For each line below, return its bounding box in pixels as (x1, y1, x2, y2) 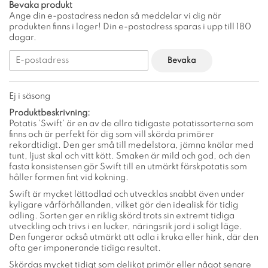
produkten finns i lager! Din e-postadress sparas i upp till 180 (9, 22, 251, 31)
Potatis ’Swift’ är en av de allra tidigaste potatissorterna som (9, 119, 254, 128)
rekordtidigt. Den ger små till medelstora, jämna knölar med (9, 141, 254, 150)
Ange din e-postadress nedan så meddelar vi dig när (9, 11, 221, 20)
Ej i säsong (9, 92, 50, 100)
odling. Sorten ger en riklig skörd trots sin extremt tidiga (9, 211, 234, 220)
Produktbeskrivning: (9, 108, 90, 117)
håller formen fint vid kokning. (9, 173, 129, 182)
